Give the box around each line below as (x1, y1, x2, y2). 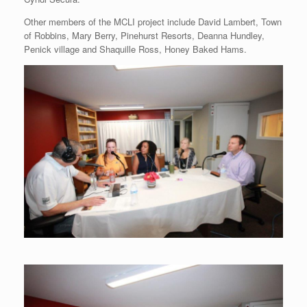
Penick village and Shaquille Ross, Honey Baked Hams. (24, 42, 247, 56)
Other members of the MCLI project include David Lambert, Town (24, 15, 282, 29)
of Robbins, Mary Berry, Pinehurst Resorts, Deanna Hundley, (24, 29, 265, 42)
